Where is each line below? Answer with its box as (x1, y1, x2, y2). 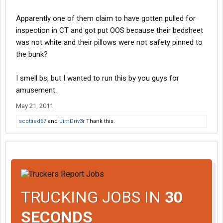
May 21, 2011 (16, 102, 53, 110)
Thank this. (85, 118, 115, 124)
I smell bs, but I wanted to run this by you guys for (16, 74, 179, 83)
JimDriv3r (59, 118, 85, 124)
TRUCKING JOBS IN (21, 187, 165, 207)
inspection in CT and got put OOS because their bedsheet (16, 26, 203, 35)
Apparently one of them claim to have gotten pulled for (16, 14, 196, 23)
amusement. (16, 86, 57, 95)
